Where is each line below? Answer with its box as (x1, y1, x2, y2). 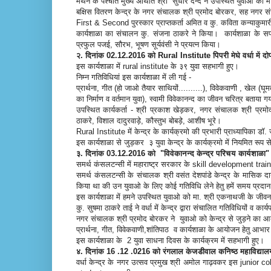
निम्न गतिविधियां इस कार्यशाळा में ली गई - (76, 72, 191, 82)
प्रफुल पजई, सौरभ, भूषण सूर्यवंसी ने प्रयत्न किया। (76, 39, 223, 49)
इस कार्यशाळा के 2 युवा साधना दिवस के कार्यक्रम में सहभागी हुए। (76, 235, 267, 245)
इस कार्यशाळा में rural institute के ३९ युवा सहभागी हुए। (76, 61, 241, 71)
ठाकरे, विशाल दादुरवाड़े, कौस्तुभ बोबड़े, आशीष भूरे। (76, 116, 224, 125)
